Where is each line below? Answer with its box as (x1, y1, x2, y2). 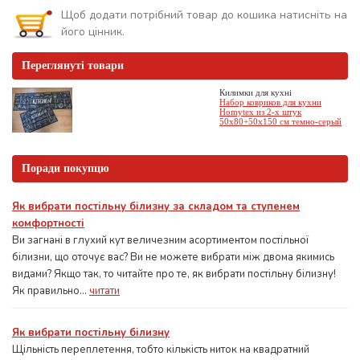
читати (89, 284, 120, 299)
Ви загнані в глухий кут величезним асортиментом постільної (12, 233, 309, 248)
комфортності (12, 216, 84, 231)
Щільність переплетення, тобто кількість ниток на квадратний (12, 342, 309, 358)
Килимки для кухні (219, 88, 292, 98)
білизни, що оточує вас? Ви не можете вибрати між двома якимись (12, 250, 334, 265)
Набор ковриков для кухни (219, 97, 321, 108)
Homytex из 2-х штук (219, 107, 301, 117)
